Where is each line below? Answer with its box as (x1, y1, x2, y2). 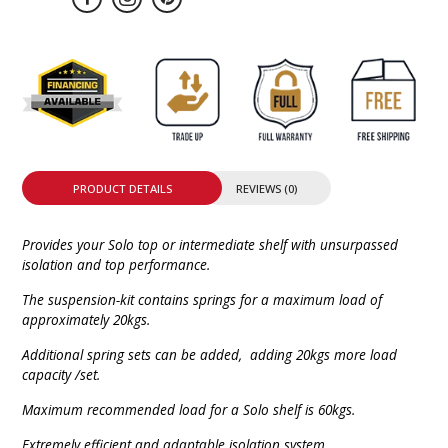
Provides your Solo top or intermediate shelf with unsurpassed (22, 234, 399, 254)
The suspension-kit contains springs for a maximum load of (22, 289, 383, 309)
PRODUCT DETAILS (72, 180, 172, 196)
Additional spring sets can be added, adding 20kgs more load (22, 344, 398, 364)
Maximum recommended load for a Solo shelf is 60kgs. (22, 399, 356, 419)
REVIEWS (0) (235, 180, 297, 196)
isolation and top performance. (22, 254, 211, 274)
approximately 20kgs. (22, 309, 151, 329)
